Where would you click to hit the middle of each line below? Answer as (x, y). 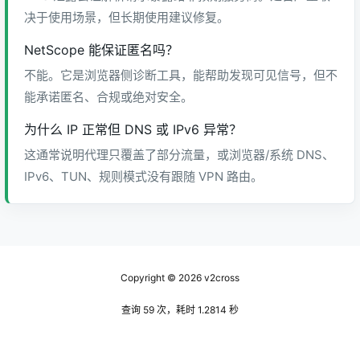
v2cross (221, 278)
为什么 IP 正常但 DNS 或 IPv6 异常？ (133, 129)
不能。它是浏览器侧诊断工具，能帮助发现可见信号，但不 (181, 75)
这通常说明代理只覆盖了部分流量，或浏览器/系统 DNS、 (179, 155)
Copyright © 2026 (161, 278)
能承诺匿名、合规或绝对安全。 (108, 97)
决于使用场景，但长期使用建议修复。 (127, 17)
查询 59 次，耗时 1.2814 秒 (180, 310)
